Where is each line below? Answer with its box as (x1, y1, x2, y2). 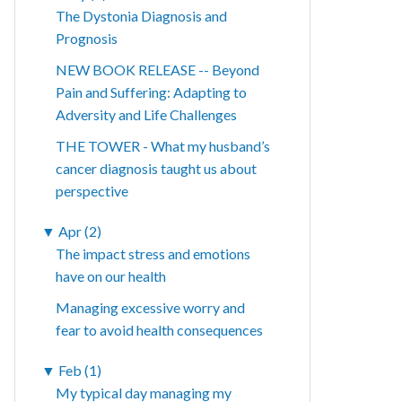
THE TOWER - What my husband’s (56, 137, 271, 155)
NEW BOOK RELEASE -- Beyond (56, 61, 260, 79)
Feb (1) (58, 362, 102, 380)
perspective (56, 182, 129, 200)
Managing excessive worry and (56, 299, 246, 317)
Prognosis (56, 30, 118, 48)
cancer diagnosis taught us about (56, 160, 258, 178)
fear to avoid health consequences (56, 321, 264, 339)
